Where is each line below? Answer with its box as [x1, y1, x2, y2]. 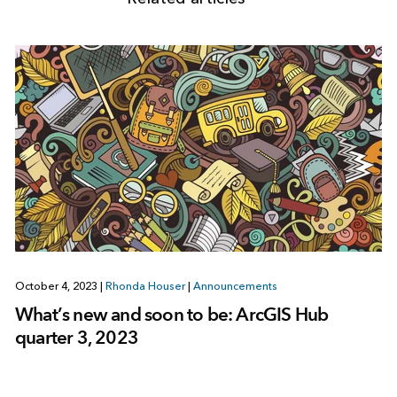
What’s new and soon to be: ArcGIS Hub [14, 303, 329, 326]
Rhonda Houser [105, 280, 185, 293]
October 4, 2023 [14, 280, 100, 293]
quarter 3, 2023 [14, 326, 138, 349]
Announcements [192, 280, 277, 293]
